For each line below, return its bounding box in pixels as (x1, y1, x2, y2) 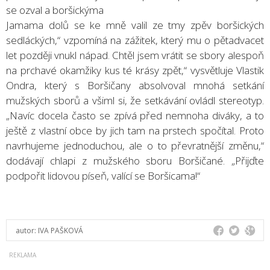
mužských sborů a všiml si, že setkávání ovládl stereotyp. (6, 93, 264, 107)
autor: (16, 225, 38, 236)
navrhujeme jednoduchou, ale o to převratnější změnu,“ (6, 138, 264, 152)
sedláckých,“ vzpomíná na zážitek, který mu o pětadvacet (6, 33, 264, 47)
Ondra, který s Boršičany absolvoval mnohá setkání (6, 78, 264, 92)
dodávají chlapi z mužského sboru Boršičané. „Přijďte (6, 153, 264, 168)
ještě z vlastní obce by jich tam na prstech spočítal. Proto (6, 123, 264, 137)
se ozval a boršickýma (6, 2, 104, 17)
